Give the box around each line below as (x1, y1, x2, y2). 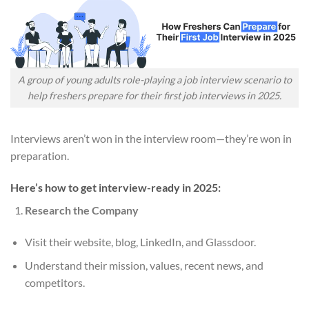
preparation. (10, 149, 69, 163)
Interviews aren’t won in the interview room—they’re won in (10, 132, 292, 146)
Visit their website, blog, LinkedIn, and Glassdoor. (24, 235, 256, 248)
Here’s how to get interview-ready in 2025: (10, 180, 221, 194)
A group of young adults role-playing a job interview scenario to (17, 74, 292, 86)
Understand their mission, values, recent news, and (24, 259, 263, 272)
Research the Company (24, 203, 139, 217)
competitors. (24, 276, 85, 290)
